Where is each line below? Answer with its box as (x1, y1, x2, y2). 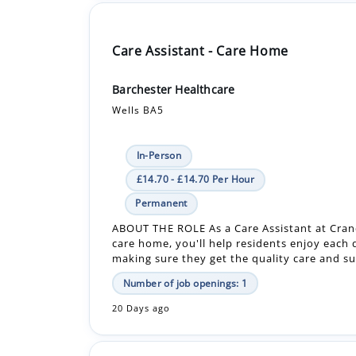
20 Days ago (112, 245, 171, 257)
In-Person (136, 91, 182, 105)
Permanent (135, 138, 188, 153)
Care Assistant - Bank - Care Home (112, 322, 331, 340)
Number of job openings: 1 (122, 219, 248, 233)
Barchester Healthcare (112, 24, 235, 40)
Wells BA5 (112, 45, 164, 60)
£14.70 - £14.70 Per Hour (136, 114, 255, 129)
